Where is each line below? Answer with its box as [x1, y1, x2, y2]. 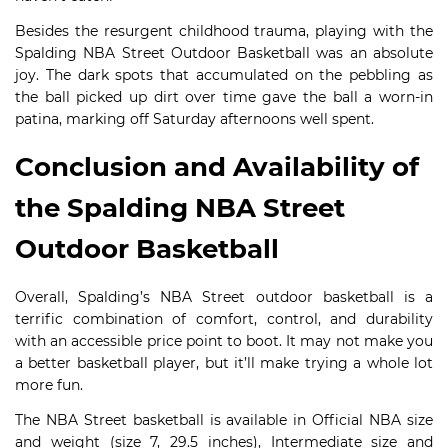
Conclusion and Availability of [15, 151, 419, 183]
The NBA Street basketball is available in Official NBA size [15, 411, 433, 429]
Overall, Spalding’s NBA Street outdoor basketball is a [15, 288, 433, 306]
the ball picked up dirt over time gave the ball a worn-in [15, 88, 433, 106]
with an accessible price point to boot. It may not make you [15, 332, 433, 350]
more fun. [15, 376, 83, 394]
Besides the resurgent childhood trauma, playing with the [15, 22, 433, 40]
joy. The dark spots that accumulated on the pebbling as [15, 66, 433, 84]
